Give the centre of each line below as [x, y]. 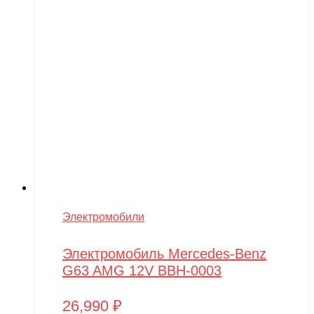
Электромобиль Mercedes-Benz [164, 253]
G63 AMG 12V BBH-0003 [142, 270]
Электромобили [103, 217]
